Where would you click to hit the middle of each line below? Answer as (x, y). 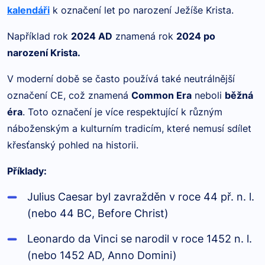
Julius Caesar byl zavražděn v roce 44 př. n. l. (141, 197)
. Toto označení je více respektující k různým (122, 112)
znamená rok (144, 36)
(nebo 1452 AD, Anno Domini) (102, 255)
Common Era (161, 95)
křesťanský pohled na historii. (73, 145)
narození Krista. (44, 53)
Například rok (39, 36)
